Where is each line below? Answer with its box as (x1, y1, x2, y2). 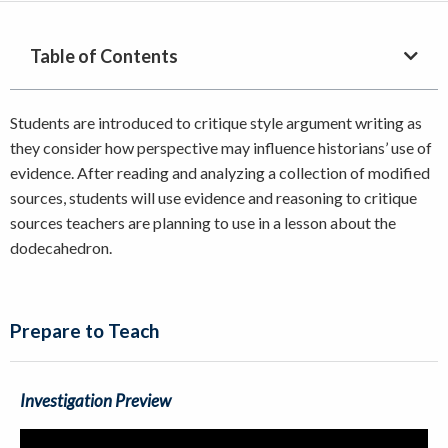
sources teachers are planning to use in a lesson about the (10, 212, 396, 232)
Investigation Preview (20, 389, 171, 411)
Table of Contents (30, 44, 178, 67)
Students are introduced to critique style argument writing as (10, 112, 422, 132)
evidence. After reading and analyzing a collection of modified (10, 162, 430, 182)
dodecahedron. (10, 237, 112, 257)
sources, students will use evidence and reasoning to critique (10, 187, 417, 207)
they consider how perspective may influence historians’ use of (10, 137, 432, 157)
